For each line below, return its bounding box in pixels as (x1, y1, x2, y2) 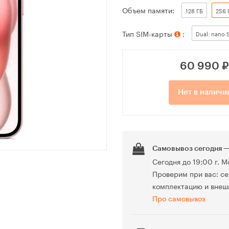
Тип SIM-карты (122, 27, 174, 39)
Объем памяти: (122, 4, 174, 16)
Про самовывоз (152, 192, 205, 204)
